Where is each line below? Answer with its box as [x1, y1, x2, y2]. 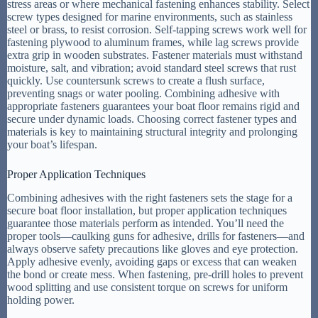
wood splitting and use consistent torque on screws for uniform [7, 280, 287, 293]
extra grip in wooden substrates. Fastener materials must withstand [7, 49, 302, 62]
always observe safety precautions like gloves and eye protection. [7, 242, 298, 255]
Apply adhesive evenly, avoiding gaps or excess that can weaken [7, 255, 297, 268]
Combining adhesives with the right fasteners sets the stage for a [7, 191, 292, 204]
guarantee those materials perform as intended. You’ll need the [7, 216, 284, 229]
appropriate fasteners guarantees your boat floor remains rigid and [7, 100, 300, 113]
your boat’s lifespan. [7, 138, 97, 151]
